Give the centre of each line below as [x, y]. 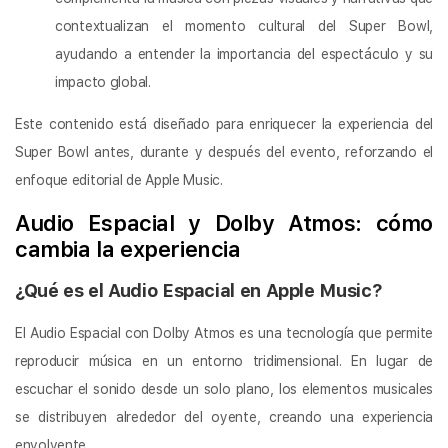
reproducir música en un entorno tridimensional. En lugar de [224, 361]
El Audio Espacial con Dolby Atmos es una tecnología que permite [224, 333]
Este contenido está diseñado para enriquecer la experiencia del [224, 123]
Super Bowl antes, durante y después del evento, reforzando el [224, 151]
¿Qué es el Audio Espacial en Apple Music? [199, 291]
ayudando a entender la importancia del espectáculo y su [244, 53]
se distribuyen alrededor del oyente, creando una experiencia [224, 417]
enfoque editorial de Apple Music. [119, 179]
